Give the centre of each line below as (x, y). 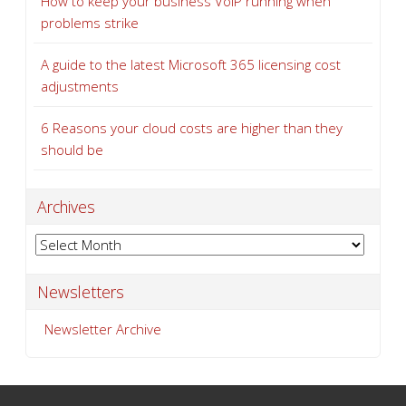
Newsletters (81, 292)
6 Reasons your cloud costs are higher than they (192, 128)
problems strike (90, 23)
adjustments (80, 86)
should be (72, 150)
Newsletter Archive (103, 329)
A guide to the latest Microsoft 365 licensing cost (191, 64)
